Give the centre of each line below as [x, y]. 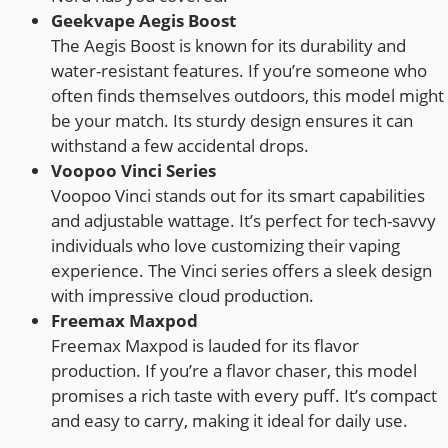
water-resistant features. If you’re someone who [239, 71]
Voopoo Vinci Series [133, 171]
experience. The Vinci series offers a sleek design [241, 271]
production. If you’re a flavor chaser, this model [234, 371]
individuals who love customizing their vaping [225, 246]
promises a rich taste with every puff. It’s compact [244, 396]
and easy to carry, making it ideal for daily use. [229, 421]
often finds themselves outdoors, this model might [247, 96]
